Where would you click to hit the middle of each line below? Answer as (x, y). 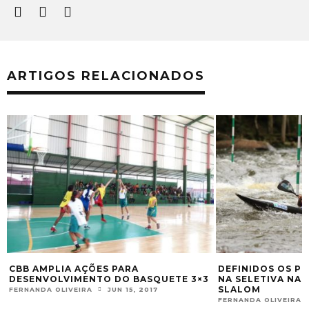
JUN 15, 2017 (133, 290)
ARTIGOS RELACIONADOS (106, 76)
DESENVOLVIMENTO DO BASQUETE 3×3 (109, 279)
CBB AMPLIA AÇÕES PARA (74, 269)
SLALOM (239, 290)
